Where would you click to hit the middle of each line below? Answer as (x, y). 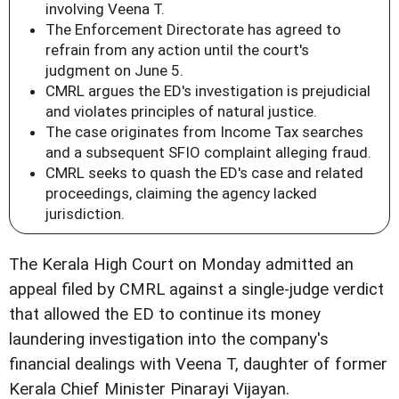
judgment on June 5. (114, 71)
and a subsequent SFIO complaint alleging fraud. (208, 153)
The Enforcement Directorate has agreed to (193, 30)
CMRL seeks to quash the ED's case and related (204, 173)
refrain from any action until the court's (177, 50)
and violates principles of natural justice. (181, 112)
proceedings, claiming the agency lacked (181, 194)
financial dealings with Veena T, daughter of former (198, 365)
